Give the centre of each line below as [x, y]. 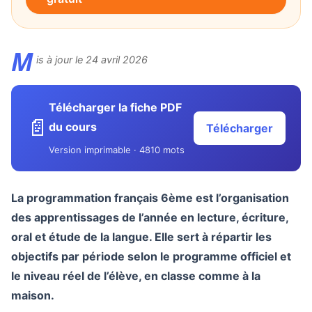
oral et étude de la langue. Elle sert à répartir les [141, 237]
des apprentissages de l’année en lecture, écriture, [150, 217]
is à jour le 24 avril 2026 [92, 60]
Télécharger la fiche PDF [115, 107]
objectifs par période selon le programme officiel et [151, 256]
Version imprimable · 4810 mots [117, 150]
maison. [33, 295]
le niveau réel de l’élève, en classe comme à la [136, 276]
